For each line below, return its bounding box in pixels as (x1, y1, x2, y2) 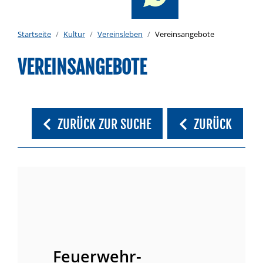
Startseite (18, 29, 51, 39)
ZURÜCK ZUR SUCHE (58, 116, 152, 133)
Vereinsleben (97, 29, 143, 39)
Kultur (63, 29, 85, 39)
